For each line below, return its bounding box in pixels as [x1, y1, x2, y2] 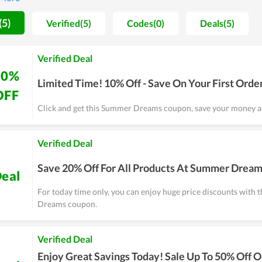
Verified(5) [46, 18, 91, 29]
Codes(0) [127, 18, 164, 29]
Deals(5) [200, 18, 235, 29]
